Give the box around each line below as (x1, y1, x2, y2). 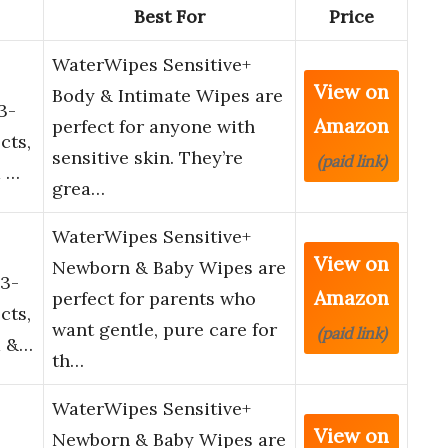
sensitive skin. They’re (52, 146, 243, 170)
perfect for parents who (52, 287, 256, 311)
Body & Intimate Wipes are (52, 84, 283, 108)
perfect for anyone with (52, 115, 255, 139)
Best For (134, 5, 205, 29)
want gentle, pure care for (52, 318, 277, 342)
